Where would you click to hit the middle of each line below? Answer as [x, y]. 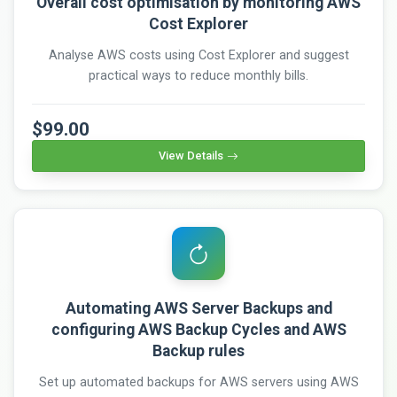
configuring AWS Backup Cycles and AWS [198, 330]
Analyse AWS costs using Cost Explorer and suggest [198, 56]
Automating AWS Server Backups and [198, 309]
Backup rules [198, 351]
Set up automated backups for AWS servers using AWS [198, 383]
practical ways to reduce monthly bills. [198, 76]
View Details [191, 156]
